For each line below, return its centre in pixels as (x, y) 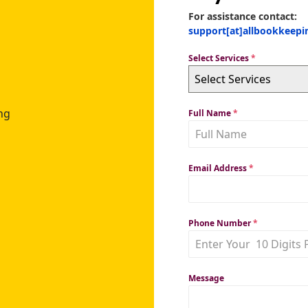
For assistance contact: (243, 16)
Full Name (211, 113)
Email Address (219, 168)
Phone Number (221, 223)
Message (206, 278)
